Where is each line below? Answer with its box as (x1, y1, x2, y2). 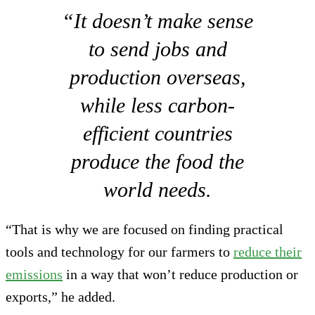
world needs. (103, 177, 212, 201)
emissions (6, 266, 63, 282)
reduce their (233, 243, 302, 259)
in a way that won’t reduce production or (63, 266, 298, 282)
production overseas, (69, 65, 246, 89)
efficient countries (82, 121, 233, 145)
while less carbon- (80, 93, 235, 117)
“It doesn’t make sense (62, 8, 253, 32)
